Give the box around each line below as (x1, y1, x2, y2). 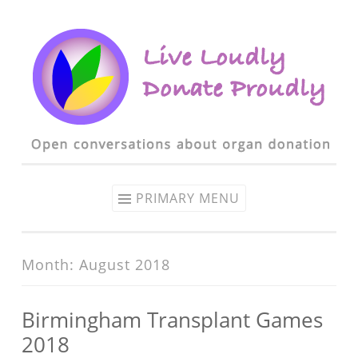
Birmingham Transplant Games (22, 305, 323, 334)
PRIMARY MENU (136, 189, 240, 207)
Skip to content (22, 24, 102, 40)
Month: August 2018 (22, 255, 170, 274)
